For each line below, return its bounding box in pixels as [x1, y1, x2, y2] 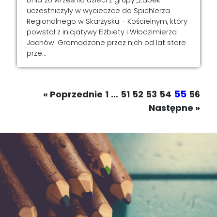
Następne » [149, 101, 200, 114]
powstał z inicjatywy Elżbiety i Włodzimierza [27, 27, 177, 37]
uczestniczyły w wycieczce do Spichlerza [27, 5, 170, 15]
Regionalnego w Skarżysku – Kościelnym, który [27, 16, 187, 26]
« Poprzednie [43, 88, 103, 100]
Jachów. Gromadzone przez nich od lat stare [27, 37, 186, 47]
